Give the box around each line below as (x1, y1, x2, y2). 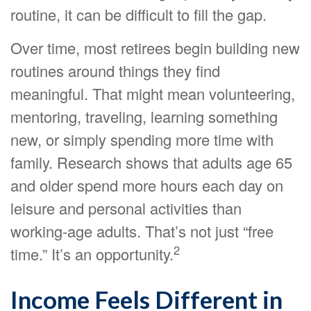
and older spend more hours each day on (10, 174, 283, 196)
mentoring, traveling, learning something (10, 106, 278, 127)
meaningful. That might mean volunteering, (10, 83, 295, 104)
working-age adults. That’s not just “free (10, 220, 274, 242)
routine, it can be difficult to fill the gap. (10, 3, 267, 25)
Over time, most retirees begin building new (10, 37, 300, 58)
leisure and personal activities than (10, 197, 242, 219)
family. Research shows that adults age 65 (10, 151, 292, 173)
